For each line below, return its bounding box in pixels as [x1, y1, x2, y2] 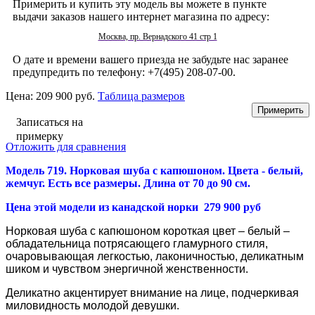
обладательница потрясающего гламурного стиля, [6, 238, 268, 250]
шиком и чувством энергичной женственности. [6, 263, 248, 276]
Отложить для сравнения [6, 141, 126, 153]
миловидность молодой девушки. [6, 300, 179, 312]
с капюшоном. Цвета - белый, [150, 165, 303, 177]
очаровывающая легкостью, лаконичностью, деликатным [6, 250, 304, 263]
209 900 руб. [36, 90, 98, 103]
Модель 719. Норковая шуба [6, 165, 150, 177]
